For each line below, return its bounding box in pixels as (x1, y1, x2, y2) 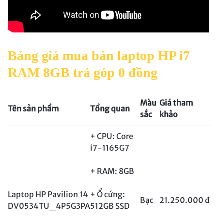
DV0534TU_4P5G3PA (8, 201, 90, 211)
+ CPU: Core (90, 131, 133, 141)
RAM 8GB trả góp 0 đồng (8, 65, 157, 80)
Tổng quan (90, 104, 130, 114)
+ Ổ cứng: (90, 189, 125, 200)
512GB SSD (90, 201, 130, 211)
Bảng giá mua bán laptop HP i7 (8, 48, 190, 63)
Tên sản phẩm (8, 104, 59, 114)
